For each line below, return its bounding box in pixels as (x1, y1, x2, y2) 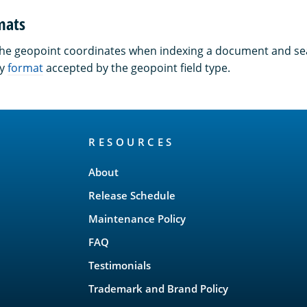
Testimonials (88, 258, 151, 273)
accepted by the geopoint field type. (43, 60, 230, 76)
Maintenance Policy (88, 212, 186, 226)
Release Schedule (88, 188, 175, 203)
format (8, 60, 43, 76)
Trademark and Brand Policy (88, 282, 228, 296)
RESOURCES (88, 135, 175, 149)
